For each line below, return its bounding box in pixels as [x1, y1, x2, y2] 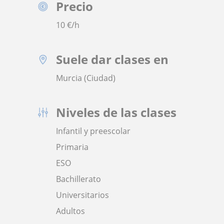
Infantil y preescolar [56, 125, 130, 136]
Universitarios [56, 189, 109, 200]
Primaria [56, 141, 88, 152]
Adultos [56, 205, 85, 216]
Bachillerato [56, 173, 101, 184]
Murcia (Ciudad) [56, 72, 115, 83]
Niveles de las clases [56, 104, 176, 120]
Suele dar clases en [56, 51, 168, 67]
